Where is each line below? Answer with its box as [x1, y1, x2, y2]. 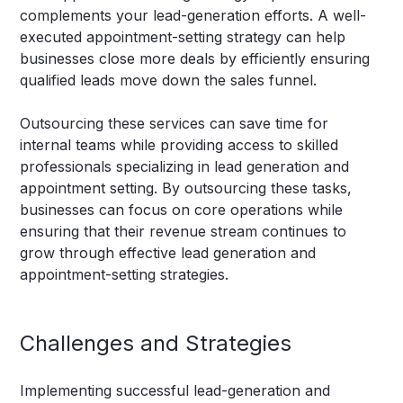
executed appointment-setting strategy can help [20, 28, 346, 47]
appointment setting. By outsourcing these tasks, [20, 179, 353, 198]
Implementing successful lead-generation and [20, 381, 331, 400]
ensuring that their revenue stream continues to [20, 222, 347, 241]
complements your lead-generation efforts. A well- [20, 6, 367, 25]
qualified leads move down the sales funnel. [20, 71, 318, 90]
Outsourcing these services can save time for [20, 114, 329, 133]
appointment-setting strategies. [20, 265, 229, 284]
